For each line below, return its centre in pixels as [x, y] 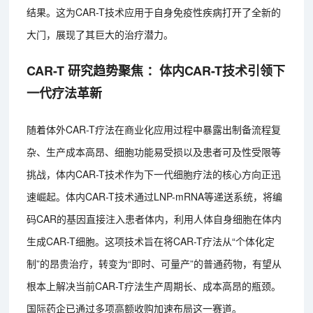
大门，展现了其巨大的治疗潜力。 [100, 35]
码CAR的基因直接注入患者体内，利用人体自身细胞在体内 [154, 219]
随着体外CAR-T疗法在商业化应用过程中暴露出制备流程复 [154, 130]
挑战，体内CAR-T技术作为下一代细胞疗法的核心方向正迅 [154, 174]
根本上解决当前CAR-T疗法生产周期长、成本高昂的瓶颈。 [154, 286]
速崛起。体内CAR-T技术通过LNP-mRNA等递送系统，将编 [155, 197]
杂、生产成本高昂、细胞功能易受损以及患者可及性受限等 [154, 152]
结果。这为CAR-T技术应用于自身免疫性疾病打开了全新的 [154, 12]
